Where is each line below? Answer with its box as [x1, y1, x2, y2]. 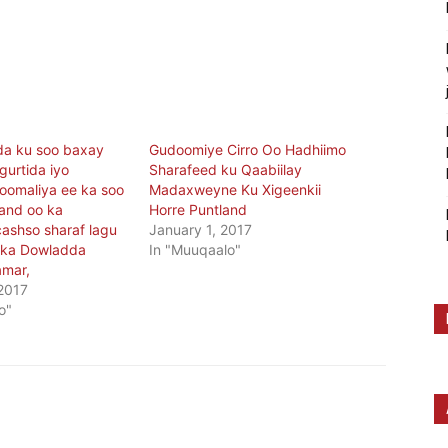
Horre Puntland [149, 200, 248, 218]
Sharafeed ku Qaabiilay [149, 160, 303, 178]
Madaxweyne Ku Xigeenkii [149, 180, 322, 198]
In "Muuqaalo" [149, 240, 242, 258]
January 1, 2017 [149, 220, 253, 238]
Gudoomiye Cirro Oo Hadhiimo [149, 140, 347, 158]
